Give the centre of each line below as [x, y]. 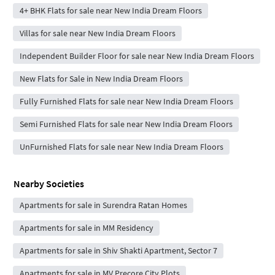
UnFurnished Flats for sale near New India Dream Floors [121, 147]
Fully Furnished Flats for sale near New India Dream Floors [126, 102]
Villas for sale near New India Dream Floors [97, 33]
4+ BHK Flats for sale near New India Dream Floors [110, 11]
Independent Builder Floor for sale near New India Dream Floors [137, 56]
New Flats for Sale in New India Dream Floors [101, 79]
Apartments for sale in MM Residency [86, 228]
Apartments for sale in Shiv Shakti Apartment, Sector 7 [118, 251]
